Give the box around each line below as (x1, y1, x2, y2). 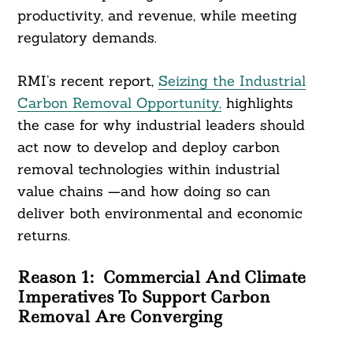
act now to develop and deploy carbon (17, 138, 280, 157)
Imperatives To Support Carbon (17, 286, 270, 309)
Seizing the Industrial (158, 72, 306, 91)
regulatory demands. (17, 28, 157, 47)
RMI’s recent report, (17, 72, 158, 91)
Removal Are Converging (17, 306, 222, 329)
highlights (221, 94, 293, 113)
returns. (17, 226, 70, 245)
